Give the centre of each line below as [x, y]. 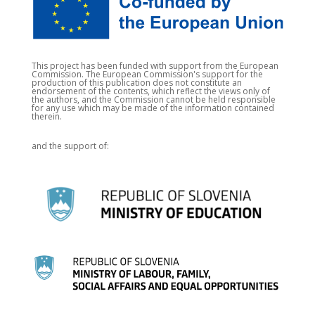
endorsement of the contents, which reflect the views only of [150, 91]
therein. [46, 117]
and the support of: [70, 146]
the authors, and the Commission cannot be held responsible [153, 100]
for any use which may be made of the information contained [153, 108]
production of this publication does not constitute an [136, 83]
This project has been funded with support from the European [155, 66]
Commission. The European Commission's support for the [147, 75]
